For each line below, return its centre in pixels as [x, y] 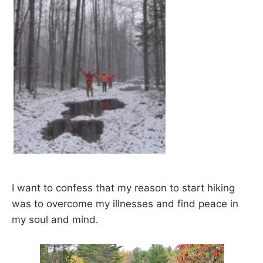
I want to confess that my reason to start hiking [123, 188]
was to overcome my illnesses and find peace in [125, 204]
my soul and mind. [55, 220]
